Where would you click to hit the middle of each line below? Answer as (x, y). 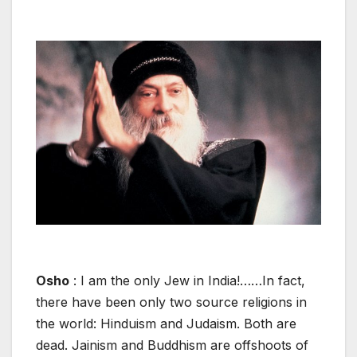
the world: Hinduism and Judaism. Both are (166, 323)
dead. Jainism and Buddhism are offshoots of (172, 345)
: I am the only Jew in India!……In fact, (187, 280)
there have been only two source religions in (171, 302)
